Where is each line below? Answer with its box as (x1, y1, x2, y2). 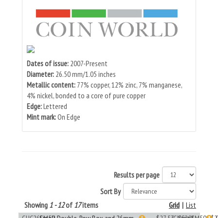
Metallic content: (27, 80, 77, 90)
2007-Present (70, 58, 108, 68)
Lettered (43, 101, 67, 111)
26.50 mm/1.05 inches (55, 69, 116, 79)
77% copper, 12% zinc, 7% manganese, (77, 80, 182, 90)
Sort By (100, 186, 121, 196)
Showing (24, 200, 49, 210)
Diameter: (27, 69, 55, 79)
